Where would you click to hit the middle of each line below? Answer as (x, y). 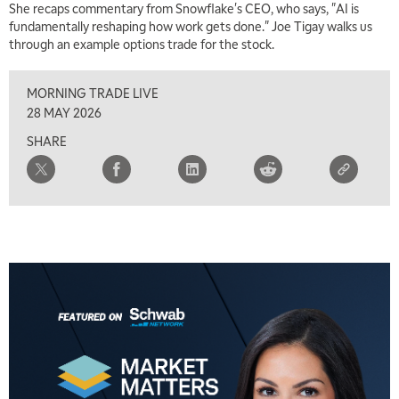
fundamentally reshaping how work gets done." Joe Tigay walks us (191, 26)
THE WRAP (60, 370)
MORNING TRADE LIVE (93, 93)
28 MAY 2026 (64, 113)
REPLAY (126, 370)
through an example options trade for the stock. (142, 44)
